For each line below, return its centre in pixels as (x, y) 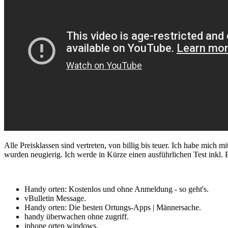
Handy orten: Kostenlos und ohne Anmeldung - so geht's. (117, 189)
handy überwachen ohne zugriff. (77, 216)
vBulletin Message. (55, 198)
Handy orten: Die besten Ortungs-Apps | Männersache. (113, 207)
